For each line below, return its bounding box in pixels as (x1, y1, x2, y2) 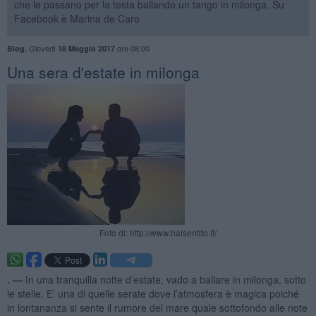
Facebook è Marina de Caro (13, 11, 140, 25)
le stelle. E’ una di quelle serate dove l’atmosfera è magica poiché (6, 286, 299, 300)
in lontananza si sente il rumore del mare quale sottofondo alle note (6, 300, 308, 315)
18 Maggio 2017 (57, 42, 115, 54)
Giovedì (28, 42, 58, 54)
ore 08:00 (114, 42, 150, 54)
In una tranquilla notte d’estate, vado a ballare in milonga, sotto (25, 272, 306, 286)
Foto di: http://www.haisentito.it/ (99, 226, 217, 238)
